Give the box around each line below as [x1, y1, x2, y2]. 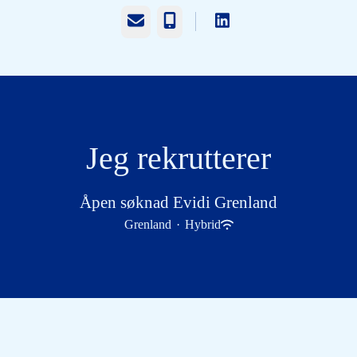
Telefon [162, 14, 201, 27]
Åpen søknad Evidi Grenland [80, 193, 277, 212]
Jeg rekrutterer [86, 140, 271, 176]
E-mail [126, 14, 160, 27]
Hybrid [184, 218, 221, 231]
